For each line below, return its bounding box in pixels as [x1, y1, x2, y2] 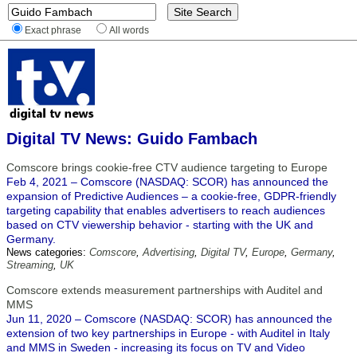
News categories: [6, 246, 89, 258]
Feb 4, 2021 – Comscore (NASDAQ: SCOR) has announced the [6, 175, 328, 188]
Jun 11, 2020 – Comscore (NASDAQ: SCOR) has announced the [6, 312, 332, 325]
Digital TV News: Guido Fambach [6, 130, 257, 147]
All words [109, 25, 149, 35]
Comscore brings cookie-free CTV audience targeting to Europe [6, 161, 328, 174]
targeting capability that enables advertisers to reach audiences [6, 204, 325, 217]
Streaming [6, 259, 53, 271]
